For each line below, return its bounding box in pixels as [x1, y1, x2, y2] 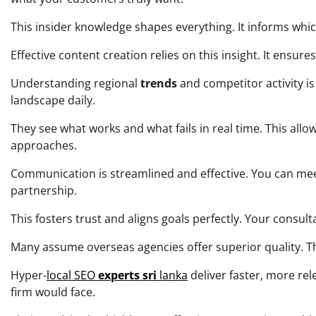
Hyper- [11, 267, 47, 284]
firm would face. [11, 284, 95, 300]
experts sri [98, 267, 157, 284]
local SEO [47, 267, 98, 284]
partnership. [11, 183, 77, 199]
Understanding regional [11, 75, 140, 92]
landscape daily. [11, 92, 95, 109]
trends [140, 75, 177, 92]
